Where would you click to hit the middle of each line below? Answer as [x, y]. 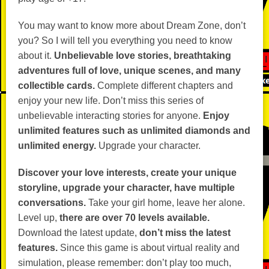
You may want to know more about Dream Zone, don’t [132, 26]
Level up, [39, 218]
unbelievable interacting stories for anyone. [110, 116]
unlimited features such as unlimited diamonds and [134, 131]
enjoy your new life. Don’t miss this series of [111, 101]
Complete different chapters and [164, 86]
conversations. [52, 203]
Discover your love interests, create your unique [127, 173]
